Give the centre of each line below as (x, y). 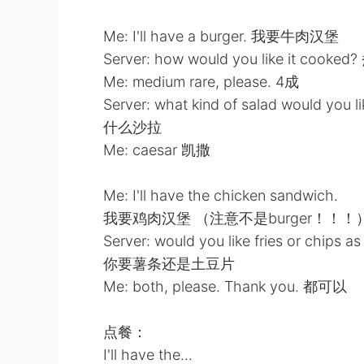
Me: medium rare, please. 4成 (201, 82)
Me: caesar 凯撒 (157, 150)
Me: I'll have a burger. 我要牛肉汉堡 (221, 36)
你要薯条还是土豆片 (169, 264)
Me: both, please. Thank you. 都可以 (225, 286)
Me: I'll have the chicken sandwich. (221, 195)
